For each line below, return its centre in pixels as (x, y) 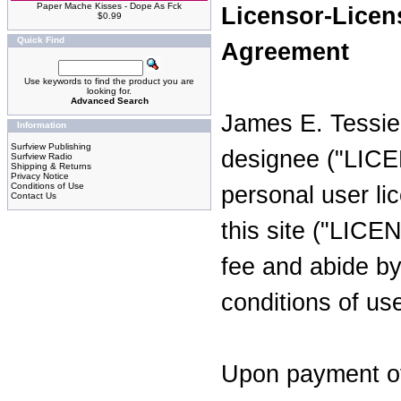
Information (42, 125)
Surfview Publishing (51, 146)
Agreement (285, 52)
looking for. (109, 91)
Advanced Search (109, 101)
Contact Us (34, 196)
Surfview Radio (42, 156)
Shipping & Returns (51, 166)
